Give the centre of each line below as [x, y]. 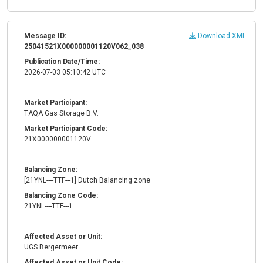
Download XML [221, 36]
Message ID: [45, 36]
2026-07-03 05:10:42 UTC [65, 73]
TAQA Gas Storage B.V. [61, 114]
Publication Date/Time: [62, 62]
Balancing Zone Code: [61, 196]
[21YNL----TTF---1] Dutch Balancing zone [87, 181]
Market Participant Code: [66, 129]
